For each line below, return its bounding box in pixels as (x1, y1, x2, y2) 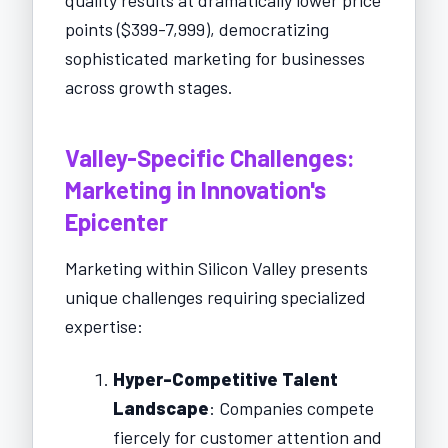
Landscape (113, 396, 209, 419)
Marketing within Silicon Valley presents (65, 256, 368, 279)
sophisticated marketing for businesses (65, 46, 365, 69)
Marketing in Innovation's (65, 174, 326, 204)
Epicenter (65, 206, 168, 236)
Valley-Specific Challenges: (65, 142, 355, 172)
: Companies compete (209, 396, 374, 419)
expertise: (65, 314, 143, 337)
